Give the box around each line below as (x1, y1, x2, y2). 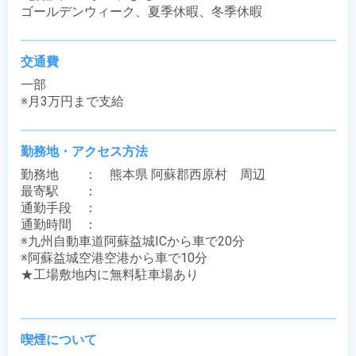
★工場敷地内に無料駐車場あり (21, 267, 199, 282)
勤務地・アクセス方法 (21, 144, 148, 159)
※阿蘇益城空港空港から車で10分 (21, 250, 207, 265)
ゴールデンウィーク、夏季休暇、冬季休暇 (21, 4, 262, 19)
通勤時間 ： (21, 217, 110, 232)
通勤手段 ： (21, 200, 110, 215)
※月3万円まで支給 (21, 94, 124, 109)
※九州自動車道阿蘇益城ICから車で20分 (21, 234, 245, 249)
